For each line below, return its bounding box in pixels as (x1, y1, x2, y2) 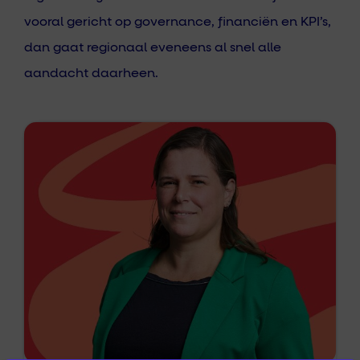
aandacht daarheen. (24, 67, 158, 80)
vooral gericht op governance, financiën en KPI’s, (24, 15, 331, 29)
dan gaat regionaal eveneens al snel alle (24, 41, 281, 55)
